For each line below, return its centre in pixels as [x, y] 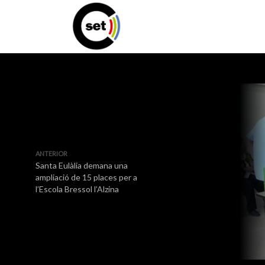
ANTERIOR [51, 153]
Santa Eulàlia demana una [82, 165]
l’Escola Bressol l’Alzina [77, 189]
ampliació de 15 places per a [86, 177]
